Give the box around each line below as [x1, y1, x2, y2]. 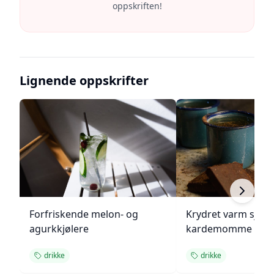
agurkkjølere [29, 222, 89, 235]
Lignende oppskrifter [20, 72, 149, 89]
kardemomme [186, 222, 252, 235]
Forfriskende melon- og [29, 207, 138, 221]
